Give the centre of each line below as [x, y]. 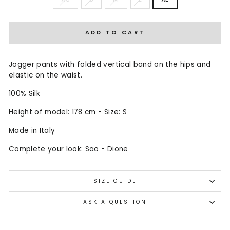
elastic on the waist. [46, 75]
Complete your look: [47, 149]
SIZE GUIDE [115, 181]
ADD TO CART [115, 32]
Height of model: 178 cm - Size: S [68, 112]
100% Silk [25, 93]
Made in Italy [33, 130]
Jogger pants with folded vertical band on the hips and [110, 64]
